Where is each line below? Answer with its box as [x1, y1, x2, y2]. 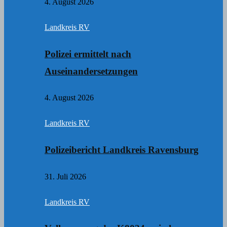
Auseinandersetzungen [45, 65, 138, 77]
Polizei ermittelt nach [45, 48, 131, 59]
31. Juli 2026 [45, 172, 86, 181]
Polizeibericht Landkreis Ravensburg [45, 144, 199, 156]
